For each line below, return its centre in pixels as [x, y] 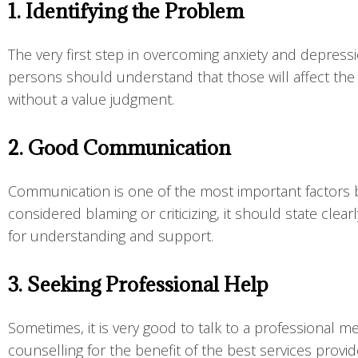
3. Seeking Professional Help [141, 284]
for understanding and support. [113, 236]
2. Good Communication [122, 147]
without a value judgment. [93, 99]
